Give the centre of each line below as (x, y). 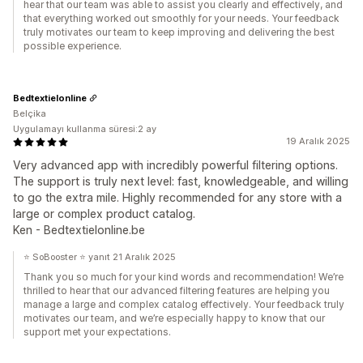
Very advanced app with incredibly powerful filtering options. (175, 165)
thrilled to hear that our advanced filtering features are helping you (177, 291)
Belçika (30, 114)
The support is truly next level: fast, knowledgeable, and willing (181, 181)
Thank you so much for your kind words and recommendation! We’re (184, 277)
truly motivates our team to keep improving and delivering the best (179, 32)
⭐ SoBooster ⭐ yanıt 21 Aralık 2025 (100, 257)
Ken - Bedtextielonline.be (79, 230)
